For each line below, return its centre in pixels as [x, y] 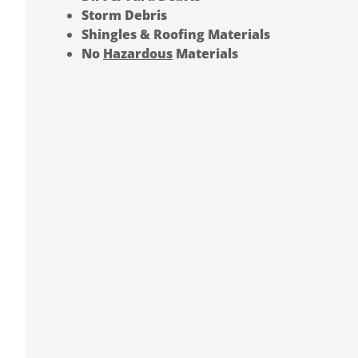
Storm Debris [124, 15]
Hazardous [138, 53]
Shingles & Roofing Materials [176, 34]
